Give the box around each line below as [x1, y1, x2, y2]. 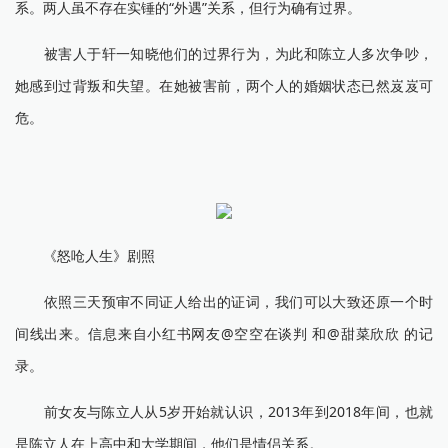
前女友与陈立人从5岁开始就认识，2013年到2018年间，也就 [15, 402, 433, 421]
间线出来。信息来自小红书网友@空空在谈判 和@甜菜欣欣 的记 [15, 324, 433, 343]
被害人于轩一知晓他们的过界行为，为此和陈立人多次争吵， [15, 44, 433, 63]
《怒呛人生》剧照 [15, 246, 155, 265]
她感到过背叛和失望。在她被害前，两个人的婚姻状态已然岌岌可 [15, 76, 433, 95]
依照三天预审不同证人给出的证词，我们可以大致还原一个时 [15, 292, 433, 311]
